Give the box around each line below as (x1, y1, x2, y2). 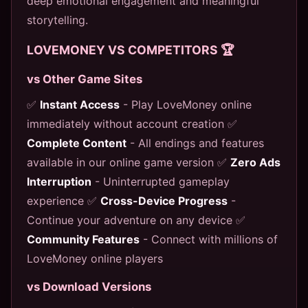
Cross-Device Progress (100, 193, 228, 208)
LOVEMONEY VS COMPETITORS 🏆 (27, 42, 234, 57)
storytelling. (27, 12, 88, 27)
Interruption (27, 174, 91, 188)
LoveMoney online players (27, 251, 163, 265)
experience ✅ (27, 193, 100, 208)
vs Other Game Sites (27, 71, 142, 86)
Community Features (27, 232, 140, 246)
